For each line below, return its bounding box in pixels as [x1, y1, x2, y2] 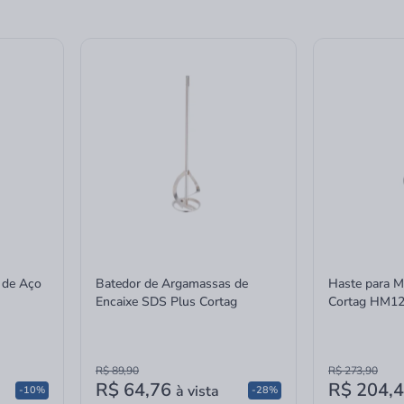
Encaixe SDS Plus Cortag [96, 293, 237, 310]
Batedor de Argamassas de [96, 275, 248, 292]
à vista [176, 381, 219, 401]
